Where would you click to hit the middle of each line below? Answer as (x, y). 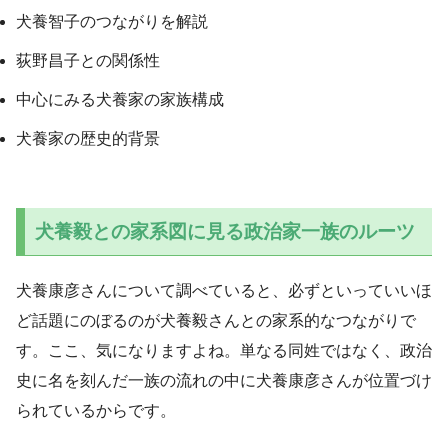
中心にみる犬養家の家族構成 (120, 100)
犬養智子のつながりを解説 (112, 22)
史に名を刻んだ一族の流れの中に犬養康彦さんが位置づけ (224, 381)
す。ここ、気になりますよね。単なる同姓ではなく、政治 (224, 351)
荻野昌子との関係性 (88, 61)
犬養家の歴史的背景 (88, 139)
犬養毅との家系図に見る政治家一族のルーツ (224, 231)
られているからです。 (96, 411)
